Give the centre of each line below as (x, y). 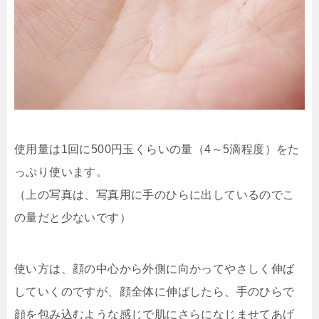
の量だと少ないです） (73, 218)
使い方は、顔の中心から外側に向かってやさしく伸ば (155, 269)
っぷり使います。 (61, 172)
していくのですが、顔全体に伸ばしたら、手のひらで (155, 292)
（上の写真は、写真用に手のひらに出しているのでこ (155, 195)
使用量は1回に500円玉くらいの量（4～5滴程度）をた (157, 150)
